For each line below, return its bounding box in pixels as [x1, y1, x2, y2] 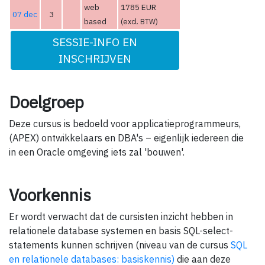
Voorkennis [9, 183, 91, 206]
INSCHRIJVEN [59, 51, 131, 66]
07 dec [12, 9, 37, 20]
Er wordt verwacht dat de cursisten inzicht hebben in [9, 210, 233, 222]
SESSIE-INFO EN [53, 34, 137, 50]
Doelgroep [9, 91, 84, 113]
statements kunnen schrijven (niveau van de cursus [9, 238, 231, 251]
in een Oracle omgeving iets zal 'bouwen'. [9, 146, 185, 158]
